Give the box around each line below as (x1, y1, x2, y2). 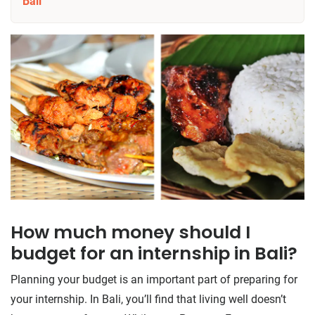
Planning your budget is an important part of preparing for (11, 272, 297, 286)
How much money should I (11, 219, 250, 245)
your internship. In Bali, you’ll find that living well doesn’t (11, 292, 286, 306)
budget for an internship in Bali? (11, 240, 297, 266)
